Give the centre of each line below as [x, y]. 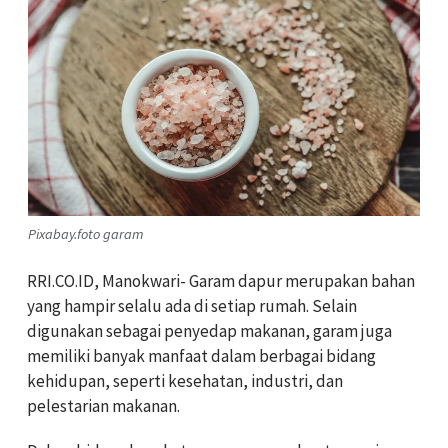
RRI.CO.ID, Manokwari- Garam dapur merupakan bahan [221, 281]
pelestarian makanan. [103, 406]
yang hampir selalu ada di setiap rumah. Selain [192, 306]
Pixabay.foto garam [86, 233]
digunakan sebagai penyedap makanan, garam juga [209, 331]
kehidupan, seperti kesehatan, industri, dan [185, 381]
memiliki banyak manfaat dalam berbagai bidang [201, 356]
